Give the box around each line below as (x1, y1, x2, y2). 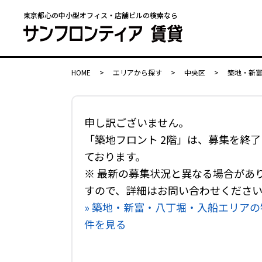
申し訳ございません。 (84, 115, 189, 130)
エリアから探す (113, 67, 162, 77)
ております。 (84, 149, 146, 164)
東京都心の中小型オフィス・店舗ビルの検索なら (23, 10, 178, 20)
